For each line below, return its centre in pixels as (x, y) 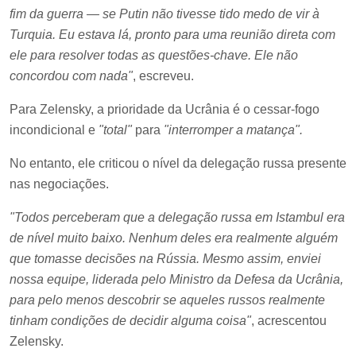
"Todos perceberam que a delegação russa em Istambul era (177, 217)
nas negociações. (59, 184)
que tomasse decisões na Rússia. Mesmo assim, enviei (165, 258)
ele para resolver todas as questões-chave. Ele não (154, 55)
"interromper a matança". (233, 130)
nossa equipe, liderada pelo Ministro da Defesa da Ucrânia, (176, 279)
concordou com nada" (71, 75)
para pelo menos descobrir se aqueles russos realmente (167, 300)
